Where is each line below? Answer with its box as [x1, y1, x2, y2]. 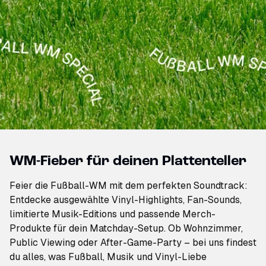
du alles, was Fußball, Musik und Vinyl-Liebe [9, 251, 207, 262]
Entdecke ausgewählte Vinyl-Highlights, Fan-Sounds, [9, 194, 242, 205]
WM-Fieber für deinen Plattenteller [9, 154, 246, 169]
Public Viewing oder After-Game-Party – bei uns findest [9, 236, 256, 248]
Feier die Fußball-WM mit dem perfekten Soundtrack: [9, 179, 248, 191]
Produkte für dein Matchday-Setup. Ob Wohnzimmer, [9, 222, 243, 234]
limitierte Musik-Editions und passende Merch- [9, 208, 216, 220]
